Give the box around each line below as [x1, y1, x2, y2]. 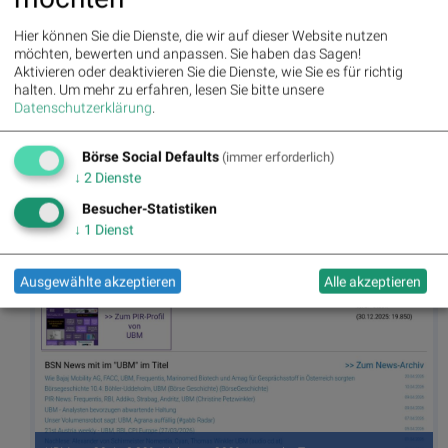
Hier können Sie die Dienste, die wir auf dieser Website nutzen [14, 27, 388, 44]
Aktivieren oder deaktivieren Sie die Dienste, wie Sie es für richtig [14, 63, 403, 80]
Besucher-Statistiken [82, 200, 217, 218]
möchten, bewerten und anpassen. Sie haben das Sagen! [14, 45, 361, 62]
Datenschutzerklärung [14, 99, 152, 116]
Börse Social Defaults [82, 148, 219, 166]
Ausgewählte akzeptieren [19, 273, 176, 290]
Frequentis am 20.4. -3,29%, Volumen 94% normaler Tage [45, 202, 348, 217]
